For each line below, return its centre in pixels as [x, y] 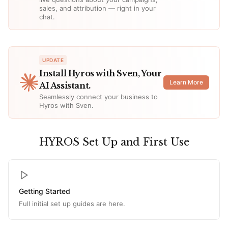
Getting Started [45, 191]
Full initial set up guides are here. [72, 204]
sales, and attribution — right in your [97, 8]
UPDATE [53, 60]
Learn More [186, 82]
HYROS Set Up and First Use [114, 142]
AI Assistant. [65, 85]
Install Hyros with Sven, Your [101, 73]
